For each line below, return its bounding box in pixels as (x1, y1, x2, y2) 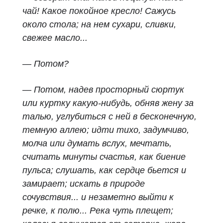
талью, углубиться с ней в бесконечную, (22, 111, 197, 121)
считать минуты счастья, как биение (22, 152, 186, 162)
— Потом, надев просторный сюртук (22, 85, 184, 95)
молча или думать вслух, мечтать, (22, 138, 172, 148)
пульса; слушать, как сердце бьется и (22, 165, 186, 175)
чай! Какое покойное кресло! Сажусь (22, 6, 176, 16)
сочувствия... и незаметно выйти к (22, 192, 174, 202)
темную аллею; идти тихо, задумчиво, (22, 125, 189, 135)
